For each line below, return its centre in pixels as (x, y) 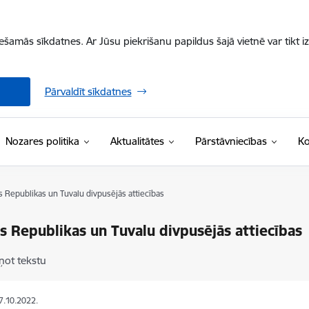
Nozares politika (42, 141)
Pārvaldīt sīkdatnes (88, 91)
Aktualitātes (137, 141)
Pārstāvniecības (231, 141)
